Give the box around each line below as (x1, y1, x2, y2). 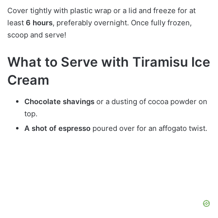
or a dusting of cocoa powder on (94, 97, 207, 107)
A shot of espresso (24, 124, 91, 133)
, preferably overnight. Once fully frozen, (53, 18, 192, 27)
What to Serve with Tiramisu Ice (7, 54, 210, 70)
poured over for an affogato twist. (91, 124, 207, 133)
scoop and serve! (7, 30, 66, 39)
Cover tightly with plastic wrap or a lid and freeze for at (7, 5, 196, 15)
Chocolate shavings (24, 97, 94, 107)
